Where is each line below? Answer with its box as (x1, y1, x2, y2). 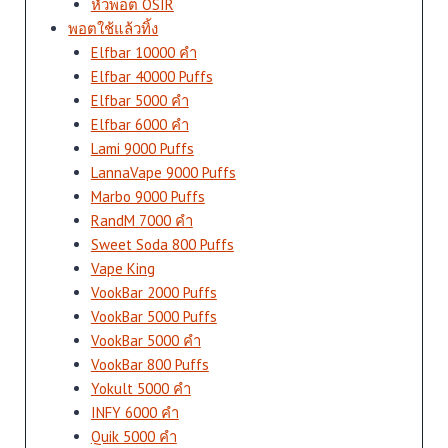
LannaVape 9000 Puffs (90, 163, 236, 183)
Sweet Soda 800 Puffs (90, 235, 234, 255)
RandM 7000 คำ (90, 211, 193, 231)
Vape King (90, 259, 155, 279)
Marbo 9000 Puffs (90, 187, 205, 207)
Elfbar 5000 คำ (90, 91, 189, 111)
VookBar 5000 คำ (90, 331, 201, 351)
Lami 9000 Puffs (90, 139, 194, 159)
